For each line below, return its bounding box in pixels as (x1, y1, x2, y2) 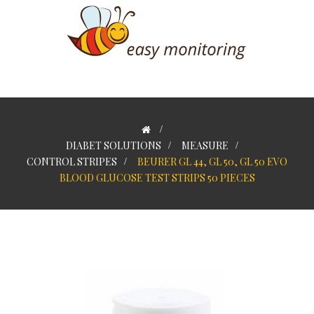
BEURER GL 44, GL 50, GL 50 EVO (137, 155, 287, 168)
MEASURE (181, 139, 228, 152)
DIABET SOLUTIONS (65, 139, 161, 152)
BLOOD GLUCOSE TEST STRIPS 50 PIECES (59, 171, 255, 184)
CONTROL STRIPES (27, 155, 117, 168)
